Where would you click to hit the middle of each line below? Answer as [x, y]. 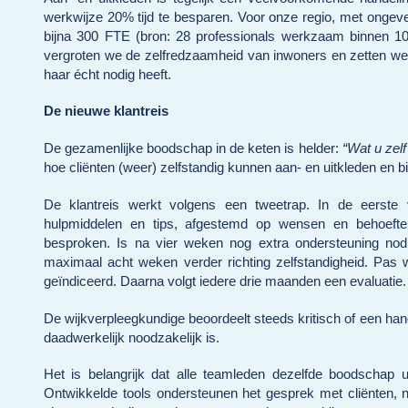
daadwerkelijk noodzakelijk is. [132, 337]
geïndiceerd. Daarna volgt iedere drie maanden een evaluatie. [225, 280]
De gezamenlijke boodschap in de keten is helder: [193, 148]
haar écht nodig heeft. [107, 74]
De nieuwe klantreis [106, 111]
